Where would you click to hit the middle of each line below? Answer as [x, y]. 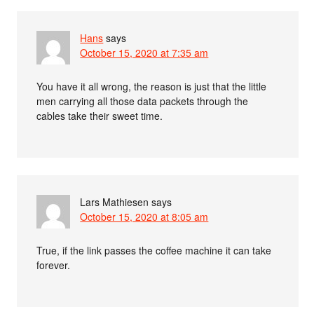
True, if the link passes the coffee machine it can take [154, 250]
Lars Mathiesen [115, 202]
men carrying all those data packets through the [143, 101]
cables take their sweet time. [100, 116]
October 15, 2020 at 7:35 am [144, 53]
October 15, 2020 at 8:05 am [144, 217]
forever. [54, 265]
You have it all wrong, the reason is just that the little [152, 86]
